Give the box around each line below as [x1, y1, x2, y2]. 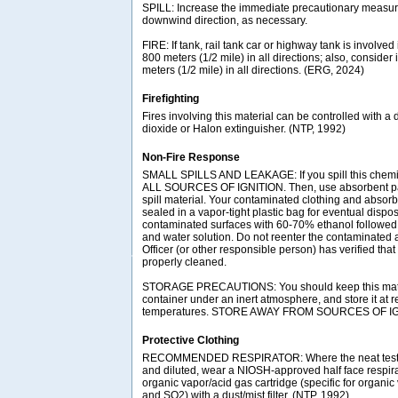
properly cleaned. [142, 256, 227, 269]
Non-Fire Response [142, 151, 240, 164]
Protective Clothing [142, 334, 239, 347]
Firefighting [142, 92, 199, 106]
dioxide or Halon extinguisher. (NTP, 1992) [142, 123, 346, 136]
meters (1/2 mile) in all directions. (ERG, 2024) [142, 64, 364, 77]
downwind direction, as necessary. [142, 14, 307, 28]
